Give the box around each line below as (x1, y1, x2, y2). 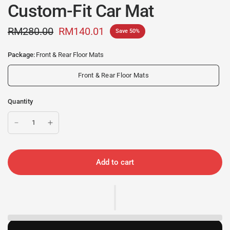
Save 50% (116, 28, 140, 34)
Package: (8, 51, 35, 59)
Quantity (8, 98, 33, 105)
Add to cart (96, 157, 134, 167)
